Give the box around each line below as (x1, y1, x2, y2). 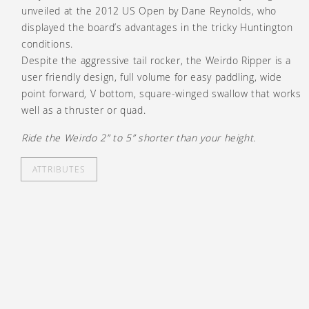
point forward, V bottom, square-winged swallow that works (21, 86, 301, 100)
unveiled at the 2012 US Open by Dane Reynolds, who (21, 3, 277, 17)
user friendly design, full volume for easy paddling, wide (21, 70, 282, 83)
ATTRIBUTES (32, 163, 86, 175)
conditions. (21, 37, 74, 50)
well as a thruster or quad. (21, 103, 146, 117)
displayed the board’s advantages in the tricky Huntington (21, 20, 293, 34)
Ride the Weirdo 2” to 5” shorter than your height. (21, 130, 256, 144)
